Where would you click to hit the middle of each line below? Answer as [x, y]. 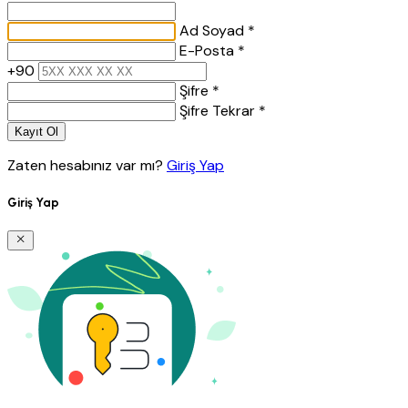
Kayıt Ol [36, 132]
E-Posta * [212, 51]
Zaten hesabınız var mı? [87, 166]
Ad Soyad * [217, 31]
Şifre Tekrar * [223, 111]
